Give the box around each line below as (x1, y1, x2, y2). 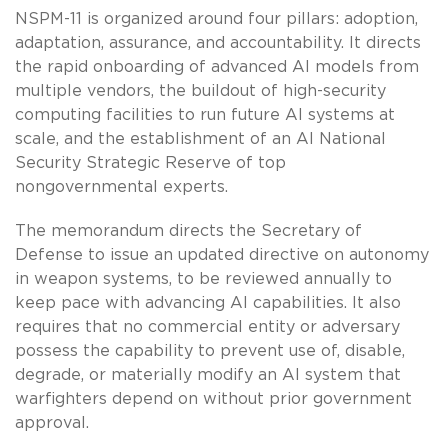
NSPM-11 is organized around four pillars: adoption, (15, 10, 418, 27)
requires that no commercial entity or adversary (15, 318, 400, 335)
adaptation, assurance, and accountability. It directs (15, 34, 421, 51)
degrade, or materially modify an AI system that (15, 366, 401, 383)
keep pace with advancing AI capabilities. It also (15, 294, 401, 311)
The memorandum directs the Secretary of (15, 222, 362, 239)
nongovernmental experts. (15, 178, 228, 195)
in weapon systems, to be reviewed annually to (15, 270, 392, 287)
